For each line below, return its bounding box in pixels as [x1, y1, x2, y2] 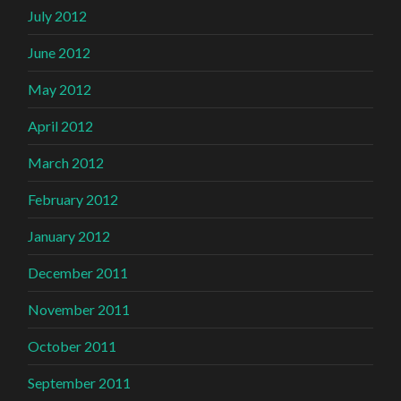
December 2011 [28, 264, 129, 282]
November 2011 [28, 301, 131, 319]
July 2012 [28, 7, 88, 25]
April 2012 [28, 117, 94, 135]
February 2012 [28, 191, 119, 209]
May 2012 [28, 81, 92, 98]
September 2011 [28, 374, 132, 392]
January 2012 [28, 227, 111, 245]
